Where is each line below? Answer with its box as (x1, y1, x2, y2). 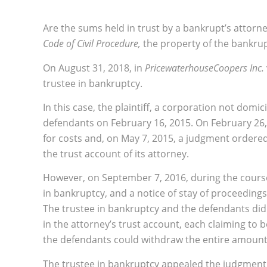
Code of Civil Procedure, (43, 37, 143, 51)
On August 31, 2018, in (43, 61, 145, 74)
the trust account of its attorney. (43, 147, 189, 161)
